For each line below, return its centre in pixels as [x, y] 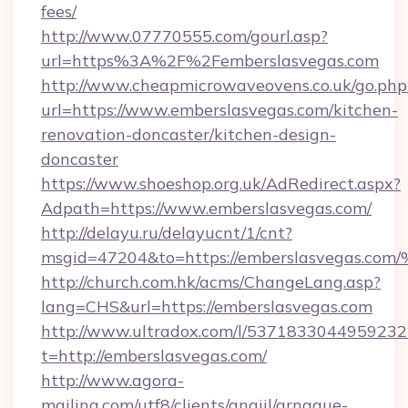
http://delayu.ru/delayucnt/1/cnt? [167, 233]
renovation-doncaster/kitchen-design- [189, 134]
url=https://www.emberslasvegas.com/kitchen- [219, 110]
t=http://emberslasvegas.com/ [154, 356]
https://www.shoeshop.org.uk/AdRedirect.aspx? [221, 184]
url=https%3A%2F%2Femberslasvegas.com [210, 61]
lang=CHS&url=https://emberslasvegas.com [207, 306]
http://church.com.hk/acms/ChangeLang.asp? [211, 282]
